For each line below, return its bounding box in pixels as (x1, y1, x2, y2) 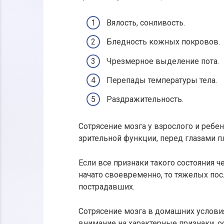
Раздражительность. (106, 94, 183, 104)
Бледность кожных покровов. (106, 37, 220, 47)
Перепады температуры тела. (106, 75, 217, 85)
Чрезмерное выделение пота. (106, 56, 219, 66)
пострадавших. (78, 181, 134, 191)
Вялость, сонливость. (106, 18, 185, 28)
